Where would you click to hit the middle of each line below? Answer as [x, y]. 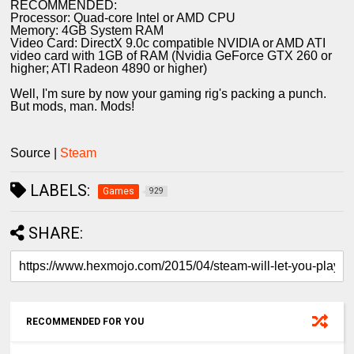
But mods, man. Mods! [73, 107]
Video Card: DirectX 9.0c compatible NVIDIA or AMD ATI [168, 43]
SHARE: [56, 233]
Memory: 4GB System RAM [87, 31]
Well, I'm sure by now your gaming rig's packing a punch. [169, 94]
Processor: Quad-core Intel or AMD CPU [123, 18]
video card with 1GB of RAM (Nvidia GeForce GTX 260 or [171, 56]
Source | [36, 153]
